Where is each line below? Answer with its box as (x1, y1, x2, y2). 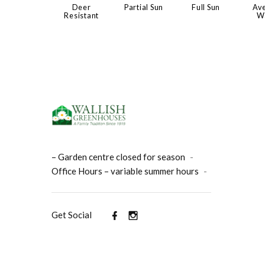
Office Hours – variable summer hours (51, 166, 199, 177)
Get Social (51, 209, 92, 221)
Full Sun (192, 2, 221, 12)
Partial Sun (124, 2, 164, 12)
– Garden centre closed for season (51, 151, 185, 163)
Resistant (64, 11, 99, 21)
